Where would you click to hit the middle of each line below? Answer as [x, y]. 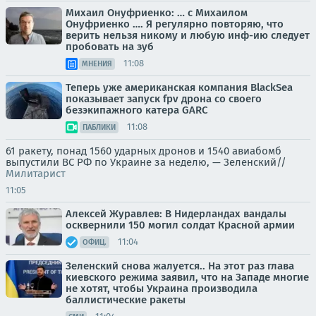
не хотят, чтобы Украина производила [162, 288]
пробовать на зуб [110, 46]
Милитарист [36, 173]
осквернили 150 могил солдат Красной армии [180, 225]
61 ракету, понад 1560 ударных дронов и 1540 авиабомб [144, 151]
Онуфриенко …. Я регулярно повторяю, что [175, 24]
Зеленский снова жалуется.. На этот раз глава [180, 266]
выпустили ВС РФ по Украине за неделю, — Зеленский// [146, 162]
